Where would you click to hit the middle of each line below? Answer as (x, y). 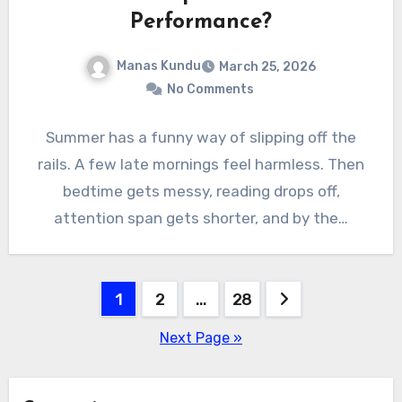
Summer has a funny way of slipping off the (201, 137)
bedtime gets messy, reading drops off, (201, 191)
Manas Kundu (159, 66)
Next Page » (201, 337)
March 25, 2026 (267, 66)
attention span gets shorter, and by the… (201, 218)
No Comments (210, 89)
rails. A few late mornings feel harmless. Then (201, 164)
